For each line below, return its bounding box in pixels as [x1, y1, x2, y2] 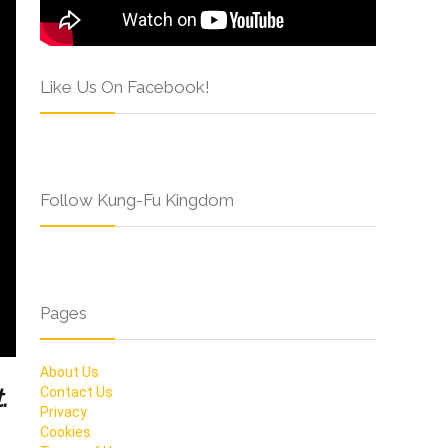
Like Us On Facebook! [40, 77, 210, 98]
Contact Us [40, 384, 113, 401]
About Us [40, 364, 99, 381]
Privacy [40, 404, 87, 421]
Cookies [40, 424, 91, 441]
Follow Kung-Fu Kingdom [40, 190, 234, 211]
